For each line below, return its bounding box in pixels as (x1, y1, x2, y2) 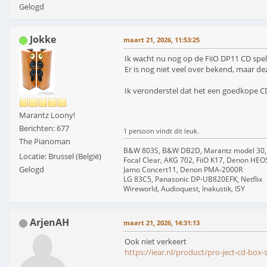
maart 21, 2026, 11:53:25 (123, 35, 200, 45)
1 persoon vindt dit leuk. (123, 126, 199, 136)
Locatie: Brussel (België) (19, 151, 101, 162)
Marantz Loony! (19, 110, 75, 121)
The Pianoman (19, 136, 70, 147)
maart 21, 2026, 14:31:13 (123, 218, 200, 228)
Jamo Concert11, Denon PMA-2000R (123, 164, 243, 175)
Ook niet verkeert (125, 236, 187, 247)
